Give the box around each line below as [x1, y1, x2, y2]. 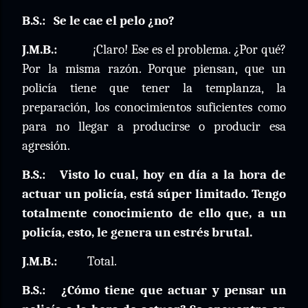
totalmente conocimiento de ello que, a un [22, 206, 286, 221]
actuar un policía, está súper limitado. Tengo [22, 186, 286, 201]
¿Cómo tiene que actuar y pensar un [60, 283, 287, 298]
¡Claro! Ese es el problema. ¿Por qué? [93, 42, 287, 57]
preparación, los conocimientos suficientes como [22, 100, 286, 115]
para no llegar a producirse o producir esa [22, 119, 286, 134]
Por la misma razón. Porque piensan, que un [22, 61, 286, 76]
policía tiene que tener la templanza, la [22, 80, 286, 96]
